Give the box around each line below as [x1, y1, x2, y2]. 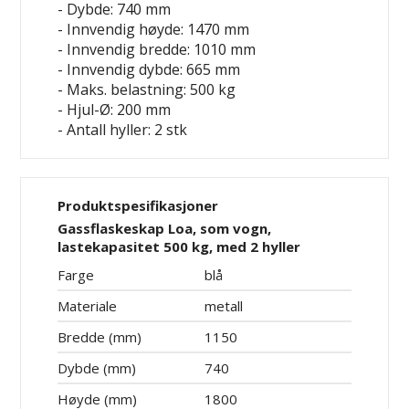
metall [204, 297, 243, 316]
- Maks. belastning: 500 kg [58, 79, 236, 100]
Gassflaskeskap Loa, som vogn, [58, 219, 272, 238]
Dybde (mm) [58, 359, 137, 378]
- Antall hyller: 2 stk [58, 120, 188, 141]
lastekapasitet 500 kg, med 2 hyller [58, 237, 301, 257]
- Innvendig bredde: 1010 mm [58, 39, 257, 60]
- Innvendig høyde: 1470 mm [58, 19, 250, 40]
